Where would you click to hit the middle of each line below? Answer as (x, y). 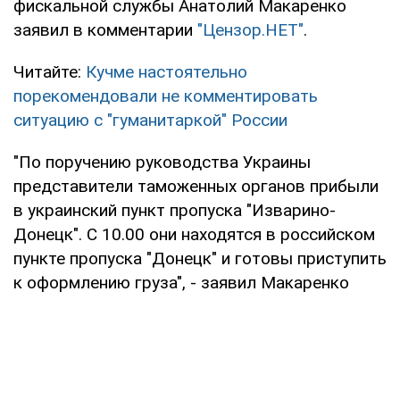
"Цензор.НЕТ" (250, 29)
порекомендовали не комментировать (166, 96)
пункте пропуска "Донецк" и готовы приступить (200, 258)
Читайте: (50, 71)
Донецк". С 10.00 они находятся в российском (194, 234)
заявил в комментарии (105, 29)
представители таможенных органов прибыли (196, 186)
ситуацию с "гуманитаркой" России (150, 120)
